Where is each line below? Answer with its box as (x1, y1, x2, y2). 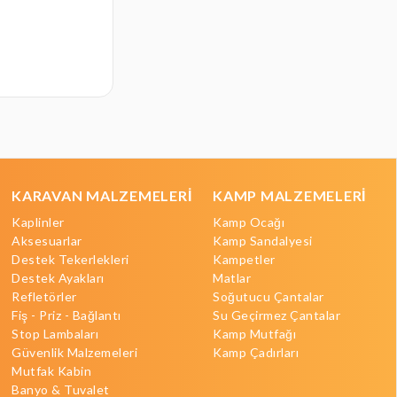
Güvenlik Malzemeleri (12, 345, 137, 361)
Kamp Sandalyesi (213, 233, 313, 249)
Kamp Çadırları (213, 345, 299, 361)
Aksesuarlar (12, 233, 82, 249)
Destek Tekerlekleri (12, 252, 129, 268)
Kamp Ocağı (213, 214, 284, 230)
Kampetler (213, 252, 276, 268)
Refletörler (12, 289, 77, 305)
